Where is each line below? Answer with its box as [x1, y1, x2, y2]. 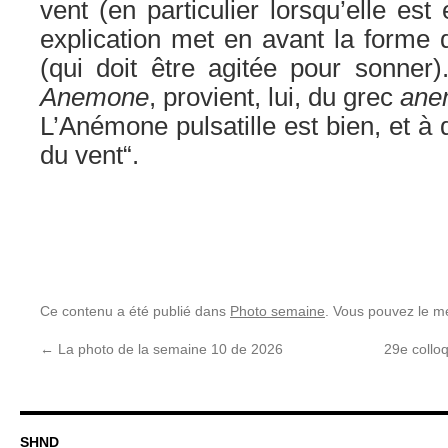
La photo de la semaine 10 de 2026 [54, 341, 283, 357]
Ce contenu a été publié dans [40, 303, 230, 319]
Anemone [40, 83, 149, 111]
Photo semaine [230, 303, 325, 319]
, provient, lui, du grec [149, 83, 400, 111]
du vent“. [40, 141, 139, 169]
